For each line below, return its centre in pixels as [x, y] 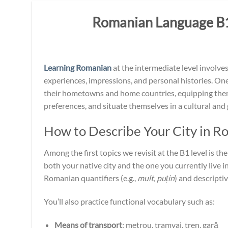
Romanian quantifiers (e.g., [91, 178]
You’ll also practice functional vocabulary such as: [129, 201]
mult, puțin [156, 178]
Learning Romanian [78, 68]
